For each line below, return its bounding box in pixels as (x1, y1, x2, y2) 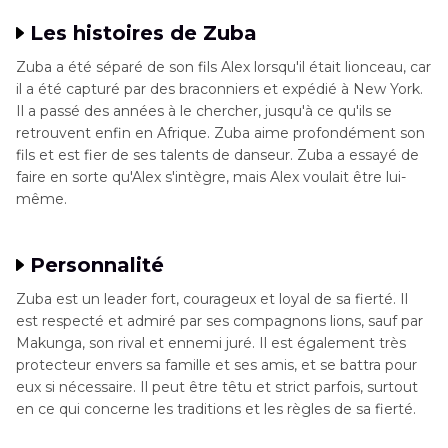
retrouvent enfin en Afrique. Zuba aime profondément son (16, 124, 425, 143)
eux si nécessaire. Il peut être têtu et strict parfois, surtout (16, 378, 418, 397)
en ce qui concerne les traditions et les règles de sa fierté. (16, 400, 416, 419)
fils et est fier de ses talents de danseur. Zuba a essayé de (16, 146, 419, 165)
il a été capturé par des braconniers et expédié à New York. (16, 80, 423, 99)
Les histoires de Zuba (30, 21, 257, 46)
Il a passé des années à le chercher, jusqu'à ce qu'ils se (16, 102, 392, 121)
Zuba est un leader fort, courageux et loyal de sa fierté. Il (16, 290, 408, 309)
